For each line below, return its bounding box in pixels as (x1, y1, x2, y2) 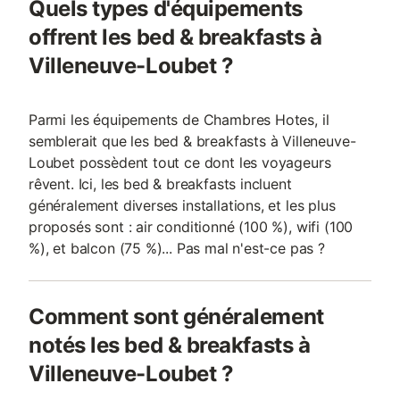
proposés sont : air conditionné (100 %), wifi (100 (29, 218, 354, 236)
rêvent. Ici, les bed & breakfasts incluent (29, 175, 292, 193)
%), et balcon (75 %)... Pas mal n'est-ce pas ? (29, 239, 325, 257)
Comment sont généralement (29, 304, 324, 329)
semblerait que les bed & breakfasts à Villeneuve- (29, 132, 356, 150)
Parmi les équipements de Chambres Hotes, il (29, 111, 329, 129)
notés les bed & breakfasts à (29, 332, 311, 358)
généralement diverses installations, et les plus (29, 196, 336, 214)
